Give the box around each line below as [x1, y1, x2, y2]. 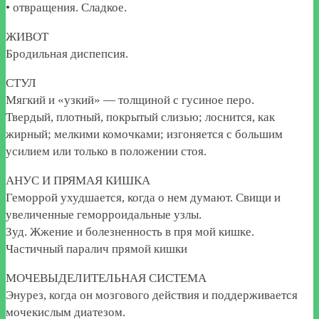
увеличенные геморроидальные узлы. [6, 207, 202, 221]
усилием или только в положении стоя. [6, 144, 206, 158]
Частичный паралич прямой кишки [6, 241, 187, 256]
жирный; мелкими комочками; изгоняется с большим [6, 127, 283, 141]
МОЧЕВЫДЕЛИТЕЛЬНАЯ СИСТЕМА [6, 271, 206, 285]
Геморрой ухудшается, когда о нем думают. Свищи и [6, 190, 281, 204]
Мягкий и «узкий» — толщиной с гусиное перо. [6, 93, 254, 107]
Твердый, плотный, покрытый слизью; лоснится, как [6, 110, 275, 124]
